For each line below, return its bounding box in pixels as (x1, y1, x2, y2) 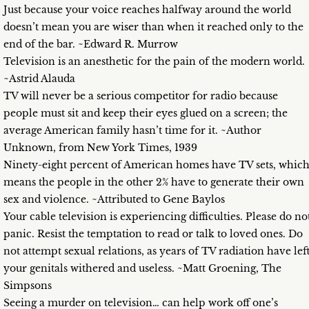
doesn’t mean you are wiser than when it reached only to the (3, 21, 303, 34)
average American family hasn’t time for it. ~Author (3, 124, 261, 137)
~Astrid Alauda (3, 72, 75, 86)
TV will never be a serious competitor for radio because (3, 90, 278, 103)
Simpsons (3, 279, 52, 292)
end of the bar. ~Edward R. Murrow (3, 38, 178, 51)
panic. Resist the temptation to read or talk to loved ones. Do (3, 228, 303, 241)
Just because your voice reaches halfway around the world (3, 3, 291, 17)
